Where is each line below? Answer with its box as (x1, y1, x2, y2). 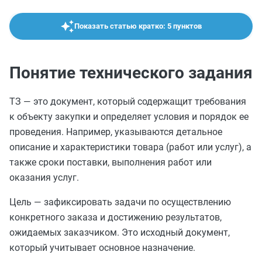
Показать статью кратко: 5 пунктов (74, 22, 202, 30)
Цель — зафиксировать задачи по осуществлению (9, 196, 231, 208)
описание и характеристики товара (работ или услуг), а (9, 142, 251, 153)
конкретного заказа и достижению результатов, (9, 212, 222, 223)
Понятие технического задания (9, 63, 253, 82)
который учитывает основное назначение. (9, 242, 195, 253)
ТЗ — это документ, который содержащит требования (9, 96, 246, 107)
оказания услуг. (9, 172, 79, 183)
